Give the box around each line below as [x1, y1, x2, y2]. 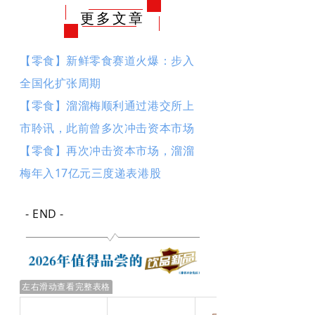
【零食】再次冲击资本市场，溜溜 [20, 142, 195, 158]
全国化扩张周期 [20, 75, 101, 91]
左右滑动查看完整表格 [22, 281, 110, 293]
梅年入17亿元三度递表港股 [20, 165, 162, 181]
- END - [25, 205, 64, 221]
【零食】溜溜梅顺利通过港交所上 [20, 97, 195, 113]
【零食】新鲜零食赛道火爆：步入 [20, 52, 195, 68]
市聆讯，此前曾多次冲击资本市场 [20, 120, 195, 136]
